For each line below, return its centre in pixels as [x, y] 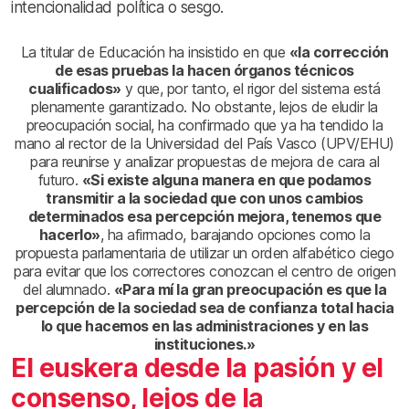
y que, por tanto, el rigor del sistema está [251, 88]
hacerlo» [69, 234]
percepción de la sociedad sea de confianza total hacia [204, 307]
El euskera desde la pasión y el [197, 367]
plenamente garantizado [108, 106]
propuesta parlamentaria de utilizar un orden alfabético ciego [204, 252]
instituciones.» [204, 344]
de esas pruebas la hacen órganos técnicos [204, 70]
